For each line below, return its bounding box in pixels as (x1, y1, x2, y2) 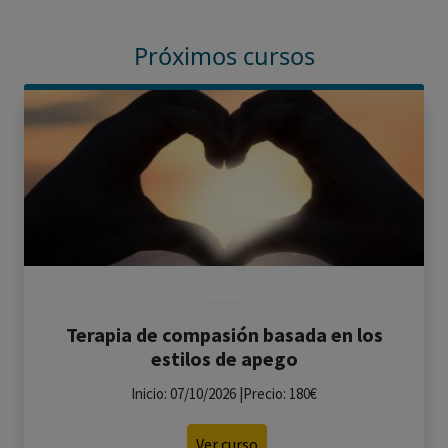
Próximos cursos (133, 40, 315, 72)
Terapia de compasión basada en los (65, 322, 383, 347)
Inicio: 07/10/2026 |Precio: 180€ (131, 384, 317, 403)
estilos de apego (150, 346, 298, 371)
